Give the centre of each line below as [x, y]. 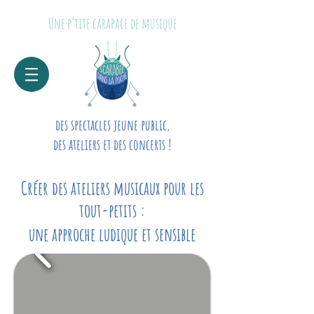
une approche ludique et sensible [112, 234]
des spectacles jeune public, [112, 125]
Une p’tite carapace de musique [112, 23]
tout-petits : [112, 210]
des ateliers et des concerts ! [112, 144]
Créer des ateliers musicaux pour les [112, 188]
